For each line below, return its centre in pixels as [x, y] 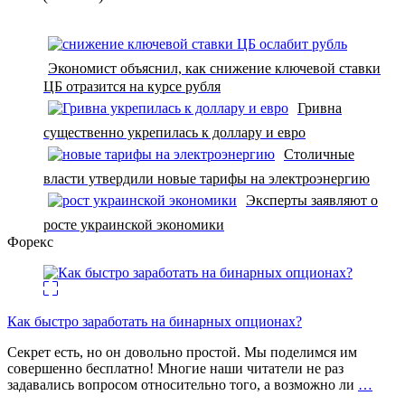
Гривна [320, 108]
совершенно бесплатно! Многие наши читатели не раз [175, 368]
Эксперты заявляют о [312, 200]
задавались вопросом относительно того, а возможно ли [183, 384]
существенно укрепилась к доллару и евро [174, 132]
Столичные [319, 154]
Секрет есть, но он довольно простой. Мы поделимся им [182, 352]
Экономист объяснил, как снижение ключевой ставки [214, 68]
